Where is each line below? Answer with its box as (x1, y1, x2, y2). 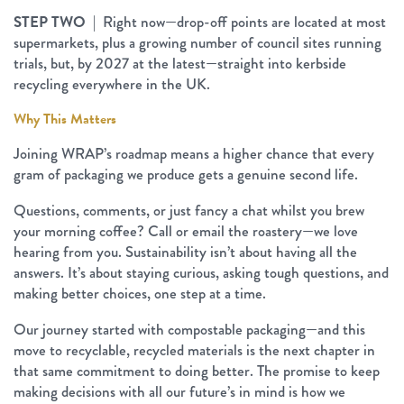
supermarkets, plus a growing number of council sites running (14, 31, 381, 54)
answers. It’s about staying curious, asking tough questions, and (14, 261, 389, 284)
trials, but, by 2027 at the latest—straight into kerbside (14, 51, 346, 75)
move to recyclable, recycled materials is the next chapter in (14, 338, 375, 362)
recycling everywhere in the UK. (14, 72, 210, 96)
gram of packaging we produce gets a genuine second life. (14, 162, 358, 186)
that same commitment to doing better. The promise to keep (14, 359, 380, 382)
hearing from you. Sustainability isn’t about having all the (14, 240, 357, 263)
